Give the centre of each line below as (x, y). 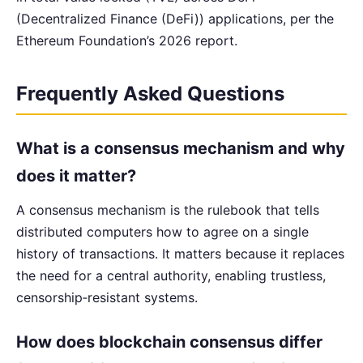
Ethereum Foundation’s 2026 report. (127, 40)
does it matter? (76, 176)
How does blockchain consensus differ (169, 342)
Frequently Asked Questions (150, 93)
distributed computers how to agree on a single (162, 232)
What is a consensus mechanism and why (181, 149)
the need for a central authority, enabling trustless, (171, 276)
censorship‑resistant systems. (107, 298)
